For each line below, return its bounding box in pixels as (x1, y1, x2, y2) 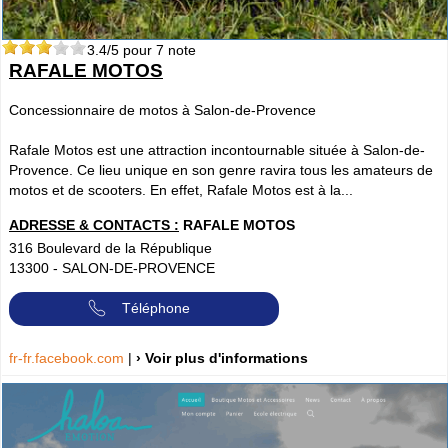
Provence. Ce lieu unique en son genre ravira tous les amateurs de (9, 162, 433, 179)
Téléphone (122, 299, 190, 316)
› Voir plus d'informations (136, 349, 308, 366)
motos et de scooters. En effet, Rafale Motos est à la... (9, 182, 353, 199)
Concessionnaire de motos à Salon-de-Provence (9, 102, 316, 119)
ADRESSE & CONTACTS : (9, 216, 179, 233)
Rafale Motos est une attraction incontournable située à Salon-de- (9, 142, 425, 159)
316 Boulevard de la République (9, 239, 212, 256)
